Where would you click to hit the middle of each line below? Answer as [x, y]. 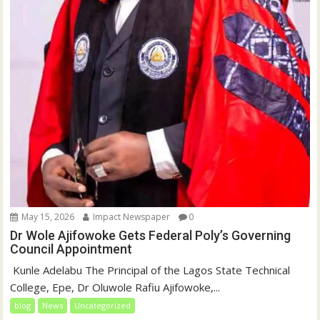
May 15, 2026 [47, 216]
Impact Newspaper [131, 216]
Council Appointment [71, 249]
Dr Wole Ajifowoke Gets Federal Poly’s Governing [151, 235]
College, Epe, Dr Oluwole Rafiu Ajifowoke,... [115, 287]
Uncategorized [103, 305]
